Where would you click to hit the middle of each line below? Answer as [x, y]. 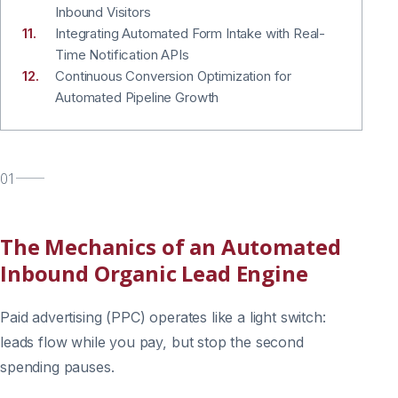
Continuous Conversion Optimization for [174, 76]
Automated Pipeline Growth [137, 97]
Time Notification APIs [122, 54]
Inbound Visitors [103, 12]
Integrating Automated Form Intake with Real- [191, 33]
